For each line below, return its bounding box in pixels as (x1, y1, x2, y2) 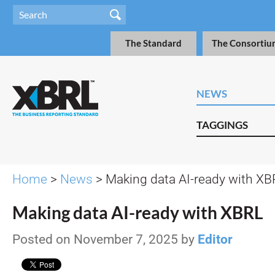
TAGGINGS (196, 118, 248, 131)
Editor (198, 232, 233, 247)
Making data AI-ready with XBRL (12, 203, 263, 223)
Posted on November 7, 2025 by (12, 232, 198, 247)
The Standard (125, 38, 182, 48)
